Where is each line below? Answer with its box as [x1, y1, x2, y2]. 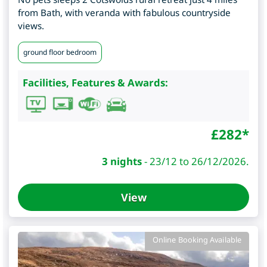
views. [18, 20, 44, 32]
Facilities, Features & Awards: [23, 76, 168, 90]
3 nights [102, 154, 142, 169]
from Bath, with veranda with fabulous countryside [18, 7, 231, 19]
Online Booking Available [152, 234, 242, 246]
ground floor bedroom [23, 47, 97, 58]
